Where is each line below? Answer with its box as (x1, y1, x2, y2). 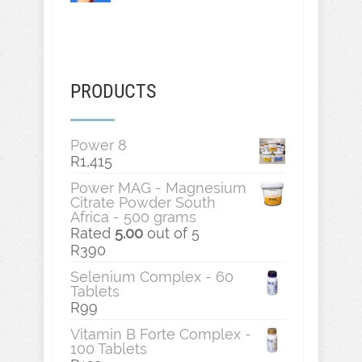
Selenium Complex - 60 (70, 268, 234, 285)
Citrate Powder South (70, 194, 216, 211)
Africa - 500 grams (70, 208, 196, 225)
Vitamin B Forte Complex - (70, 326, 251, 343)
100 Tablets (70, 340, 147, 357)
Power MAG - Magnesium (70, 179, 246, 196)
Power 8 (70, 137, 127, 154)
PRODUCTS (70, 80, 156, 103)
